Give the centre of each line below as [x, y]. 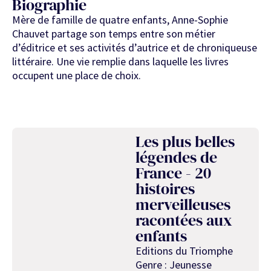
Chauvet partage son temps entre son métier [114, 34]
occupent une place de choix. [77, 76]
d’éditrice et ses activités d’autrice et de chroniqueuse [135, 48]
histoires [165, 188]
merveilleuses [183, 204]
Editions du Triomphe [184, 250]
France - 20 [173, 173]
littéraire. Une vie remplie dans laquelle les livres [120, 62]
